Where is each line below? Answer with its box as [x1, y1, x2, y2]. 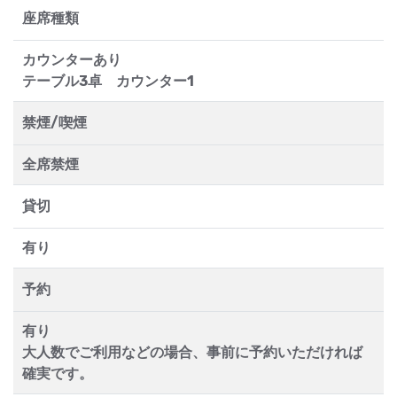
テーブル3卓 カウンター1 [22, 73, 194, 90]
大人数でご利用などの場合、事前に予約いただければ [22, 344, 362, 362]
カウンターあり [22, 51, 121, 69]
